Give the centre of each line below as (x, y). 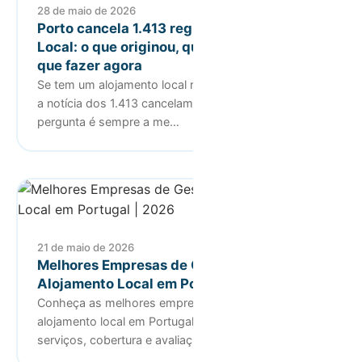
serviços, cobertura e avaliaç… (120, 339)
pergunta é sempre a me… (108, 121)
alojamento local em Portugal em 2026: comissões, (177, 321)
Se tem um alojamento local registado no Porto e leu (179, 84)
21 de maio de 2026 (86, 247)
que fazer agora (90, 65)
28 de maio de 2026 (86, 10)
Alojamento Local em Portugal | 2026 (161, 283)
